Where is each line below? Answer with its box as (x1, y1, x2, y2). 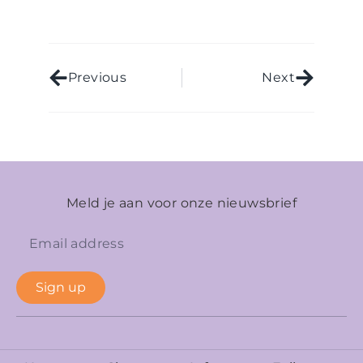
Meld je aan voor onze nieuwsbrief (66, 194, 297, 211)
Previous (68, 69, 127, 85)
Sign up (36, 279, 86, 295)
